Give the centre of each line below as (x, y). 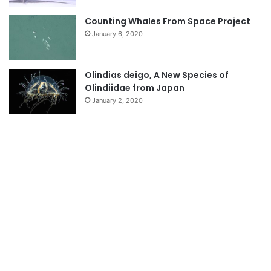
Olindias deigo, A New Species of (157, 75)
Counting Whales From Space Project (168, 21)
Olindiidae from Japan (135, 88)
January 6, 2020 (117, 34)
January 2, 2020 (117, 101)
